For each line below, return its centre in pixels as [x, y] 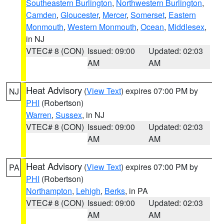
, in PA [136, 191]
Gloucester [79, 15]
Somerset [147, 15]
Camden [41, 15]
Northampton [49, 191]
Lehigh [88, 191]
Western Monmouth [102, 27]
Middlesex [186, 27]
